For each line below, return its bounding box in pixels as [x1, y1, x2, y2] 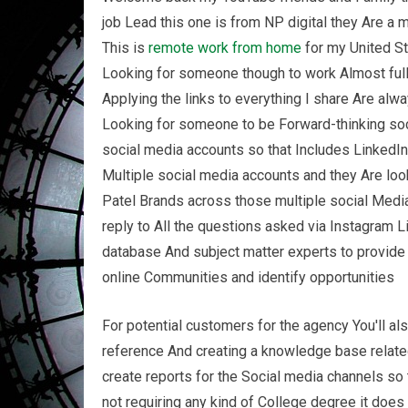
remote [148, 39, 194, 56]
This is [102, 39, 148, 56]
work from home [198, 39, 301, 56]
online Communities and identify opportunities [102, 269, 394, 286]
